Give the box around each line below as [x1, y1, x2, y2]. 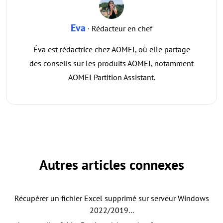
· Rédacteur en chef [86, 23, 152, 33]
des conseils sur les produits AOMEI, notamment [29, 58, 194, 68]
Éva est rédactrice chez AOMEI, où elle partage [33, 44, 190, 54]
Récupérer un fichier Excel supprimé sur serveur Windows [14, 193, 209, 203]
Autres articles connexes [39, 155, 184, 174]
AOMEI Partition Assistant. [68, 72, 155, 82]
